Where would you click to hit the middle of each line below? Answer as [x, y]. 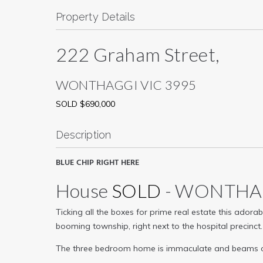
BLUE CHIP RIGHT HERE [97, 163]
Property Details [95, 16]
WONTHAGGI [97, 85]
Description [83, 134]
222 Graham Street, [138, 54]
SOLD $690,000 [85, 104]
